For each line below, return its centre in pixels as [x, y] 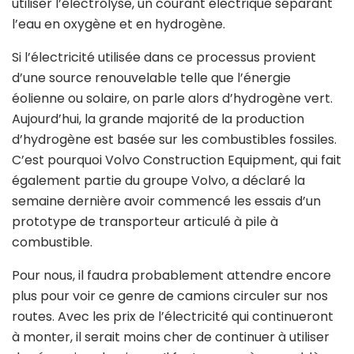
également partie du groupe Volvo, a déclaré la [158, 181]
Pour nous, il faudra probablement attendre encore [171, 276]
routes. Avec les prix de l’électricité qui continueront [173, 317]
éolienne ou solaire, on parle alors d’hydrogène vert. [172, 99]
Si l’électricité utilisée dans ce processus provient [164, 58]
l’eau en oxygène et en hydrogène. [119, 24]
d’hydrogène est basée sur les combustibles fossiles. [174, 140]
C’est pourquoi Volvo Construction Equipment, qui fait [177, 160]
